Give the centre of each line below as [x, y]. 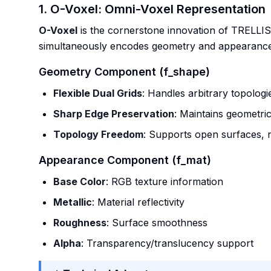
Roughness [80, 223]
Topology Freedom [98, 134]
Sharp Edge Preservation [114, 114]
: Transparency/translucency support [167, 243]
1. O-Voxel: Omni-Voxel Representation [152, 9]
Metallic [73, 202]
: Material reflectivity [138, 202]
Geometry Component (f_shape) [124, 72]
